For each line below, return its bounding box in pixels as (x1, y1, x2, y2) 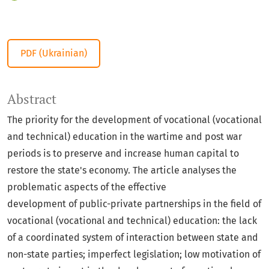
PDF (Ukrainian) (20, 47, 87, 59)
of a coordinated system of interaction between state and (7, 232, 258, 244)
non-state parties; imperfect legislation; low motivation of (7, 249, 261, 261)
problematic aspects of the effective (7, 181, 166, 193)
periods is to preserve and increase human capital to (7, 148, 239, 160)
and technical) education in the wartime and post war (7, 131, 242, 143)
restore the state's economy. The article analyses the (7, 165, 237, 177)
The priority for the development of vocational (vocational (7, 114, 262, 126)
